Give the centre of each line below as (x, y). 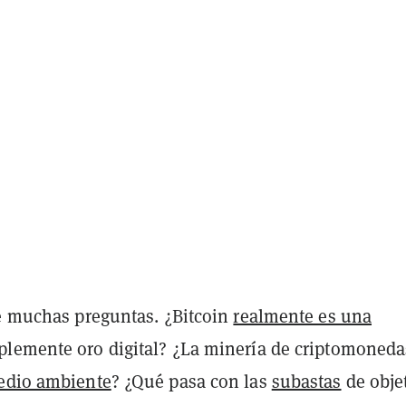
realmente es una (303, 316)
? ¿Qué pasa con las (191, 381)
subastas (306, 381)
